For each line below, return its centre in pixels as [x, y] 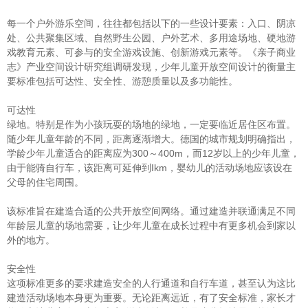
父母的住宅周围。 [45, 182]
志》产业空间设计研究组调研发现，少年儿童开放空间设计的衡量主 [151, 66]
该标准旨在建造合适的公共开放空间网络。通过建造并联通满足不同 [151, 211]
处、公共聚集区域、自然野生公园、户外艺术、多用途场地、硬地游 [151, 37]
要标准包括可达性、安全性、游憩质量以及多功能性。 [122, 81]
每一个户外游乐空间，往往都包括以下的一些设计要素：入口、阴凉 [151, 23]
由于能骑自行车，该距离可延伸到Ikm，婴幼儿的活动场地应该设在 [150, 167]
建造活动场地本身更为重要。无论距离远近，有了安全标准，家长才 [151, 297]
